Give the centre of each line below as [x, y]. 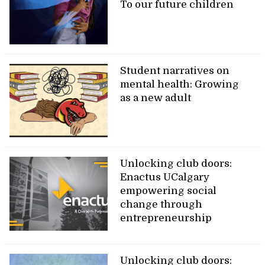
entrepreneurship [166, 218]
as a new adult [156, 98]
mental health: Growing [180, 84]
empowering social [169, 191]
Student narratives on [175, 70]
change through [161, 205]
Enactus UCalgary [165, 177]
